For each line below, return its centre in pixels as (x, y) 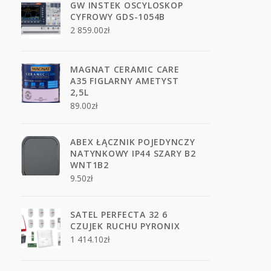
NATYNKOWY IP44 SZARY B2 (133, 153)
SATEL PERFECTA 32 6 (119, 214)
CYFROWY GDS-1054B (118, 17)
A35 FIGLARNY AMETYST (125, 81)
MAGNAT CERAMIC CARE (125, 69)
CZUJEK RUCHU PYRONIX (125, 226)
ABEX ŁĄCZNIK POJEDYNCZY (133, 142)
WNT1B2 (90, 165)
